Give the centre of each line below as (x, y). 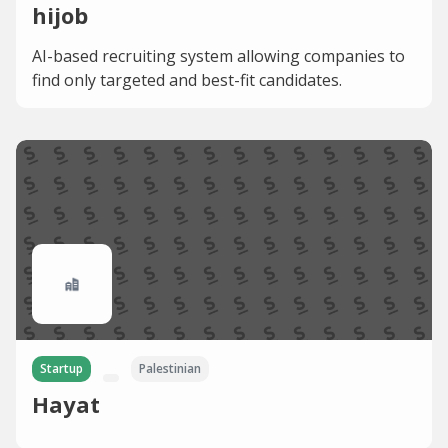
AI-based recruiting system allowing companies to (218, 55)
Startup (61, 368)
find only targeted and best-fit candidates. (187, 79)
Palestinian (170, 368)
